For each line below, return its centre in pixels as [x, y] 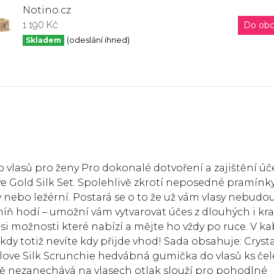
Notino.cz [47, 10]
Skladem [43, 40]
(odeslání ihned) [98, 40]
